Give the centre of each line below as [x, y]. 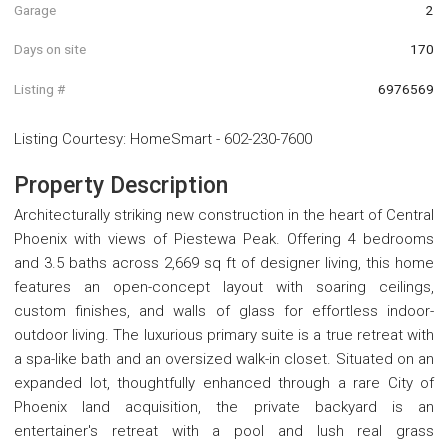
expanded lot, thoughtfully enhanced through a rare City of [224, 382]
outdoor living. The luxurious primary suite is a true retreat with [224, 334]
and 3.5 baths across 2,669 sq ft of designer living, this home [224, 262]
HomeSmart [171, 138]
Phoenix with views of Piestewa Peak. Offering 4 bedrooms [224, 238]
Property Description [121, 185]
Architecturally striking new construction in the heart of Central [224, 214]
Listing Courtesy [68, 138]
